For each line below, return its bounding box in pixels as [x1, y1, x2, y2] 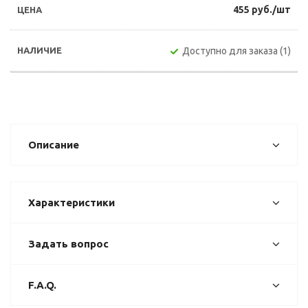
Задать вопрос [28, 238, 109, 250]
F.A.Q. [28, 279, 56, 291]
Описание [28, 139, 79, 151]
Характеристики [28, 197, 115, 208]
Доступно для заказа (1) [182, 45, 291, 56]
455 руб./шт [233, 4, 291, 15]
